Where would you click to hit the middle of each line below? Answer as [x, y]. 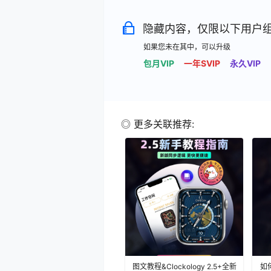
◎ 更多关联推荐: [158, 124]
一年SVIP [202, 63]
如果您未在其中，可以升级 [187, 47]
